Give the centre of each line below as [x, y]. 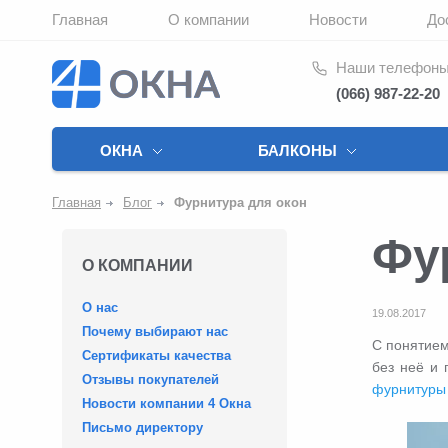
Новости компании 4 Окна [166, 403]
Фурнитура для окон [240, 202]
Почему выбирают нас [155, 331]
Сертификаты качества [156, 355]
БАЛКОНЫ [297, 150]
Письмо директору [142, 427]
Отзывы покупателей [150, 379]
